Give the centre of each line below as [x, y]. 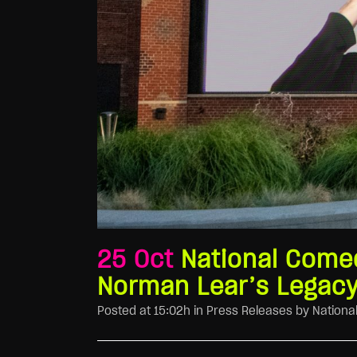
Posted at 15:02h [144, 311]
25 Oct [135, 260]
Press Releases [249, 311]
